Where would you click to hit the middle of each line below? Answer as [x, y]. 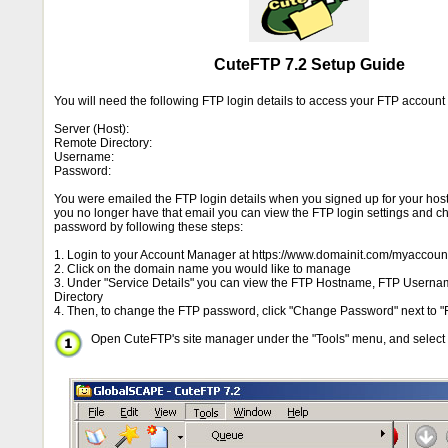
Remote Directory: [103, 142]
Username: [84, 156]
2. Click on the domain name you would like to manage [202, 268]
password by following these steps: [148, 226]
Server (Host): [91, 128]
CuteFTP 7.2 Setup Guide [309, 64]
